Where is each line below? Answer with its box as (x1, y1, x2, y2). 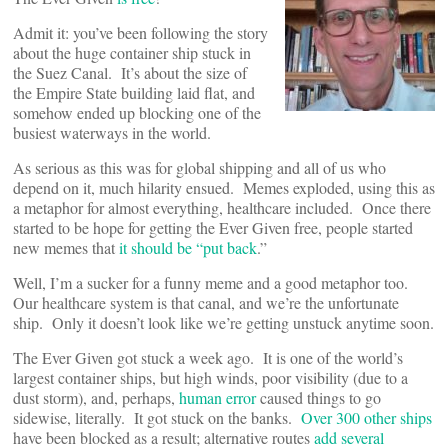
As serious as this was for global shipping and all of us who (13, 157, 386, 178)
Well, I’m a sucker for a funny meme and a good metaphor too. (13, 272, 413, 293)
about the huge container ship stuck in (13, 42, 251, 63)
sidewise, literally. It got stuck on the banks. (13, 407, 301, 428)
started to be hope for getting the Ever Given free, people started (13, 217, 413, 238)
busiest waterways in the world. (13, 122, 216, 143)
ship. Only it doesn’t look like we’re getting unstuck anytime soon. (13, 312, 434, 333)
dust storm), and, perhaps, (13, 387, 179, 408)
